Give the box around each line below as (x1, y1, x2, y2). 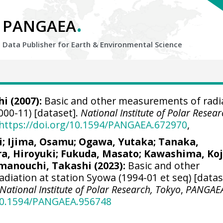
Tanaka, (158, 134, 199, 148)
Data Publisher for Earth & (2, 39, 100, 49)
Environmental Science (100, 39, 182, 49)
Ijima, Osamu (7, 134, 74, 148)
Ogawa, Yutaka (79, 134, 154, 148)
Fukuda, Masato (61, 146, 139, 160)
